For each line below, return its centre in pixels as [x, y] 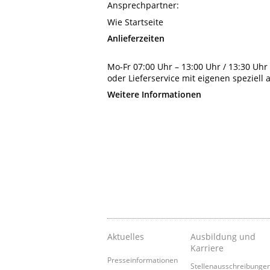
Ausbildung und [223, 236]
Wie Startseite [135, 22]
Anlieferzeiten [136, 39]
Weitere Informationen [154, 95]
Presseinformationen [143, 259]
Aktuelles [126, 236]
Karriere [207, 248]
